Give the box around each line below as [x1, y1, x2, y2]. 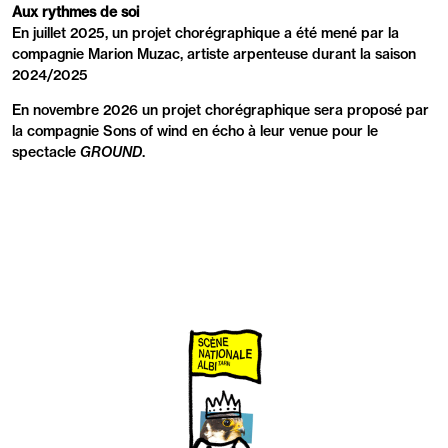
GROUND [80, 143, 142, 162]
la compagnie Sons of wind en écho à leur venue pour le [12, 122, 378, 141]
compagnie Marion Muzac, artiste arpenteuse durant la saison [12, 45, 416, 64]
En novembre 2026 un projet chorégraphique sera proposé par [12, 101, 429, 120]
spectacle [12, 143, 80, 162]
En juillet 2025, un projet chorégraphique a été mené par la [12, 24, 399, 43]
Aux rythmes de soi [12, 3, 139, 22]
